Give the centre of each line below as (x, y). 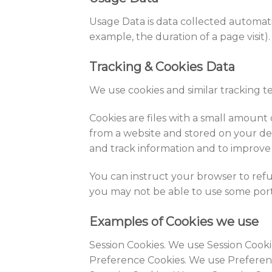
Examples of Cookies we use (174, 221)
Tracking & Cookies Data (162, 67)
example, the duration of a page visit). (180, 37)
